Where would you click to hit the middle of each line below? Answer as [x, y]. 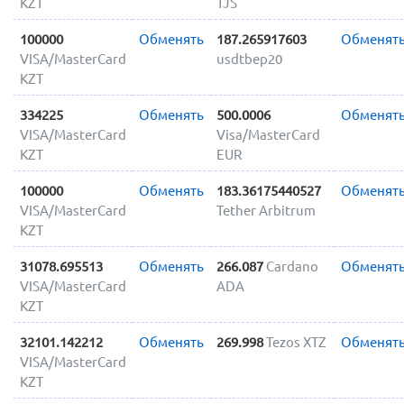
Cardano [292, 266]
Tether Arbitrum [266, 210]
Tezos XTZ [296, 342]
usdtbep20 [249, 59]
